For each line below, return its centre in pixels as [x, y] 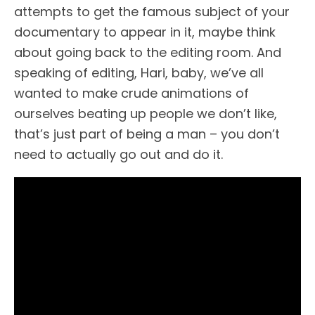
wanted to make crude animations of [131, 94]
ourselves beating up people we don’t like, [146, 114]
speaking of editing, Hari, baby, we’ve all [139, 73]
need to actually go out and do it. [118, 155]
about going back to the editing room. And [148, 53]
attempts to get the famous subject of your [152, 12]
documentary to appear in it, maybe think [145, 32]
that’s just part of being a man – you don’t [147, 134]
